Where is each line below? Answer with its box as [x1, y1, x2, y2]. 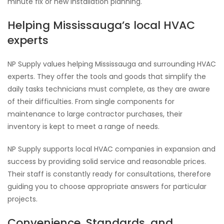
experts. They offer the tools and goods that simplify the [7, 71, 206, 81]
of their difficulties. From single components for [7, 96, 174, 106]
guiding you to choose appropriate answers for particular [7, 181, 206, 191]
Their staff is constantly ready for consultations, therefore [7, 169, 211, 179]
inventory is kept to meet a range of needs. [7, 121, 159, 131]
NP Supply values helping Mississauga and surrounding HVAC [7, 59, 216, 69]
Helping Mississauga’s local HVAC [7, 17, 195, 33]
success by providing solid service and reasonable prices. [7, 156, 206, 166]
